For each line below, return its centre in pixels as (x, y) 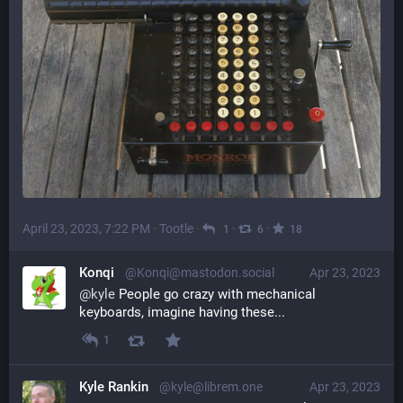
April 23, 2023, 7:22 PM (86, 228)
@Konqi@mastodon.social (200, 272)
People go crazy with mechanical (215, 294)
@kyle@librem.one (211, 386)
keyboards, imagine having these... (182, 312)
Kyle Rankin (114, 386)
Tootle (176, 228)
